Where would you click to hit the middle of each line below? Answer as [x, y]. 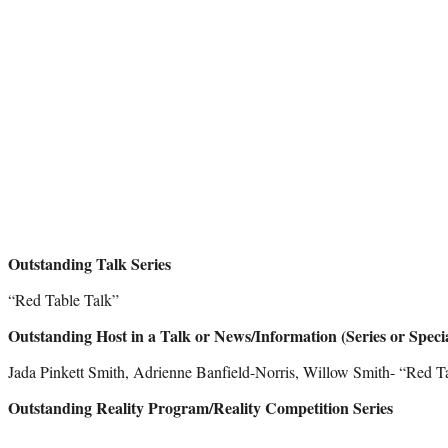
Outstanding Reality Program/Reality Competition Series [200, 407]
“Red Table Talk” [63, 299]
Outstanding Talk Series [89, 263]
